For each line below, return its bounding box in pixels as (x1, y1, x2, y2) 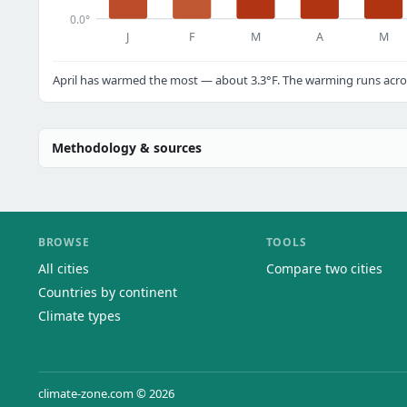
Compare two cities (265, 260, 382, 277)
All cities (38, 260, 89, 277)
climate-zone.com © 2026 (38, 385, 174, 402)
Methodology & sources (52, 138, 202, 156)
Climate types (38, 307, 121, 324)
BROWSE (38, 234, 90, 250)
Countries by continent (38, 283, 177, 301)
